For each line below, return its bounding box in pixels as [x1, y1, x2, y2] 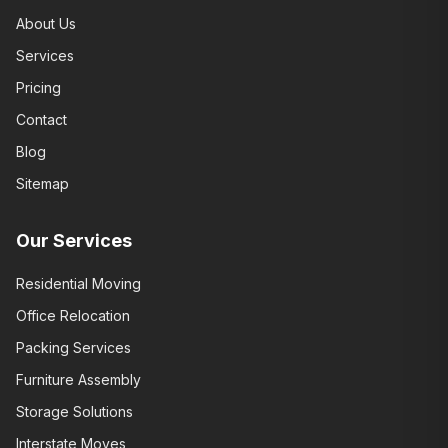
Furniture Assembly [16, 371, 141, 388]
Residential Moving [16, 275, 141, 292]
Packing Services [16, 339, 131, 356]
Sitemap [16, 175, 69, 192]
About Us [16, 15, 76, 32]
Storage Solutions [16, 403, 133, 420]
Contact [16, 111, 67, 128]
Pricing [16, 79, 61, 96]
